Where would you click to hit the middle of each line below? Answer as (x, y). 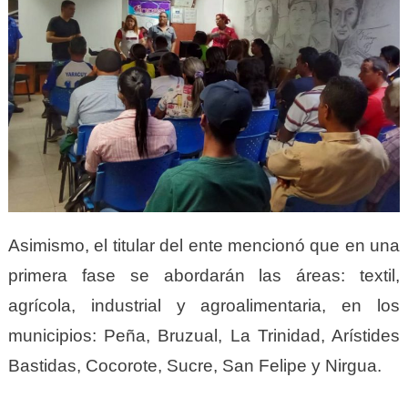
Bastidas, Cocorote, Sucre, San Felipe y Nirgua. (194, 366)
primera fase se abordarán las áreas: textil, (204, 276)
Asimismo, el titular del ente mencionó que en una (204, 246)
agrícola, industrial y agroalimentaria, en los (204, 306)
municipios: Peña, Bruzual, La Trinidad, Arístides (204, 336)
